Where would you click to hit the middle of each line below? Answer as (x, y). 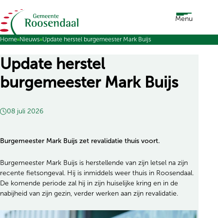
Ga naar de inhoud (35, 18)
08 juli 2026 (25, 111)
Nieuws (30, 39)
